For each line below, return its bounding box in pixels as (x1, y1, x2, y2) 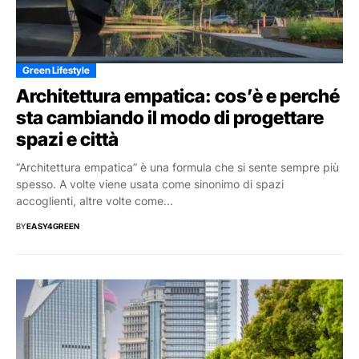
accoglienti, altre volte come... (16, 194, 173, 208)
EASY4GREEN (26, 221, 80, 232)
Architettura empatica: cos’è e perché (16, 85, 340, 108)
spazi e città (16, 128, 119, 151)
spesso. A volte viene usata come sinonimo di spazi (16, 177, 284, 192)
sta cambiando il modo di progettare (16, 107, 324, 130)
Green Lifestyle (22, 64, 90, 77)
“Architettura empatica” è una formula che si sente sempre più (16, 160, 339, 175)
